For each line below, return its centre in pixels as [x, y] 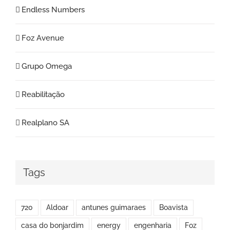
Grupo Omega [47, 66]
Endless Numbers [53, 10]
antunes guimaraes [114, 207]
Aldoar [57, 207]
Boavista [174, 207]
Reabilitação [43, 95]
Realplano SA [45, 123]
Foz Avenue [43, 38]
